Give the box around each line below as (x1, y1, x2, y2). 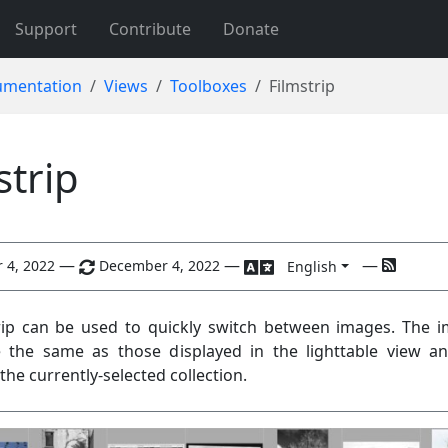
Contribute (108, 18, 191, 40)
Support (14, 18, 77, 40)
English (287, 257, 337, 276)
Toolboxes (170, 75, 247, 97)
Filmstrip (269, 75, 335, 97)
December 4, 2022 (99, 255, 220, 275)
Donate (222, 18, 279, 40)
